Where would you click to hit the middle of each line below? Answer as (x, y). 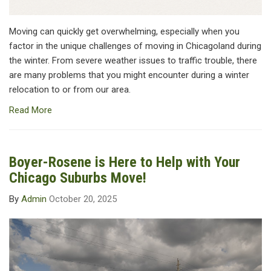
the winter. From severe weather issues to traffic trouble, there (133, 61)
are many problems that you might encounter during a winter (129, 75)
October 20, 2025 (83, 199)
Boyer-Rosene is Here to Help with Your (125, 162)
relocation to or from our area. (70, 90)
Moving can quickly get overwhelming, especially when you (124, 32)
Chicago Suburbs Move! (78, 178)
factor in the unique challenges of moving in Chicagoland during (135, 46)
